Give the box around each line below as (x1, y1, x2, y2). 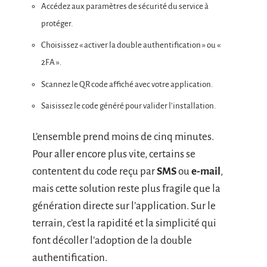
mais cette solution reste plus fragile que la (32, 182, 221, 194)
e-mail (191, 165, 221, 177)
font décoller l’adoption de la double (32, 234, 192, 246)
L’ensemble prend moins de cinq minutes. (32, 131, 214, 142)
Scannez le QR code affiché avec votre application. (41, 79, 213, 89)
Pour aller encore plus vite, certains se (32, 148, 195, 160)
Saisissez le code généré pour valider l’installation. (41, 101, 216, 110)
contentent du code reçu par (32, 165, 157, 177)
